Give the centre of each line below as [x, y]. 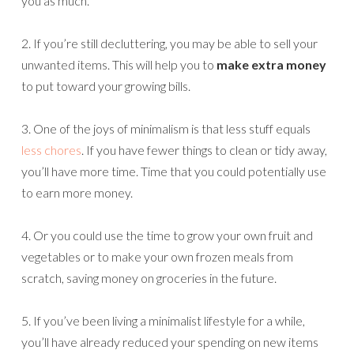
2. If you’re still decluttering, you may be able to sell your [169, 43]
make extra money [271, 65]
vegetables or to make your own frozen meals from [157, 257]
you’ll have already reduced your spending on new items [170, 342]
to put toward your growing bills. [106, 86]
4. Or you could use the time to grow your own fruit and [167, 235]
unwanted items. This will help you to [119, 65]
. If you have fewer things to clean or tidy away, [204, 150]
